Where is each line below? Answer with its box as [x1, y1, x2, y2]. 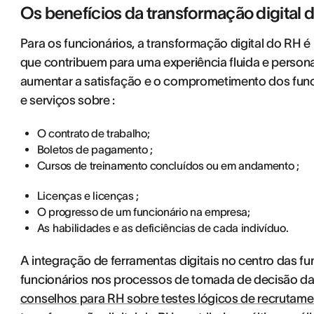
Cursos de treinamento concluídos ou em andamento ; [36, 159, 299, 172]
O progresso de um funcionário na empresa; [36, 205, 250, 218]
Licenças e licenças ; [36, 189, 139, 202]
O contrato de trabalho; [36, 127, 150, 139]
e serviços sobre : [20, 93, 116, 107]
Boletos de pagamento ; [36, 143, 153, 156]
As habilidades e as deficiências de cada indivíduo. [36, 221, 289, 234]
